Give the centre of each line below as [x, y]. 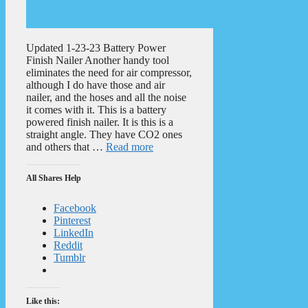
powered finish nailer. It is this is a [100, 122]
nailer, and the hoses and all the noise [106, 97]
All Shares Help [54, 178]
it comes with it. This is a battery [96, 109]
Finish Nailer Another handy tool [98, 60]
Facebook [75, 208]
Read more [130, 146]
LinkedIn [74, 232]
